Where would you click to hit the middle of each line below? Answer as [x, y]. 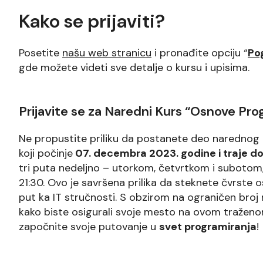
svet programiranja [208, 227]
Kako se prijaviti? [92, 21]
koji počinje [46, 154]
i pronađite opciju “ [200, 53]
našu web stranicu [107, 53]
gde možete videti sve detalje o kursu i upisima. [134, 68]
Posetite [41, 53]
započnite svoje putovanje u [89, 227]
